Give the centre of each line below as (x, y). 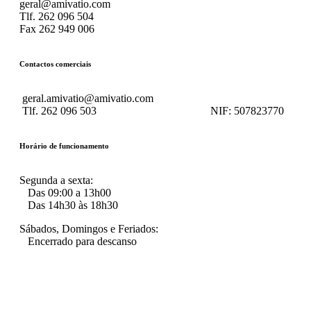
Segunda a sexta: (56, 180)
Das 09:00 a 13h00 (65, 192)
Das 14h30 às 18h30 (69, 205)
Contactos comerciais (55, 64)
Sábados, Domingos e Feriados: (89, 228)
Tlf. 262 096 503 (115, 110)
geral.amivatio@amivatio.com (86, 98)
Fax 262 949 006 (57, 28)
